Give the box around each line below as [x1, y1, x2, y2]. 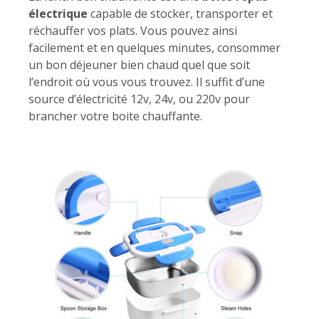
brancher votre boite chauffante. [28, 108, 202, 125]
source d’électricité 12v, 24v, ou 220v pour [28, 91, 250, 108]
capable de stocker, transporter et [88, 6, 273, 22]
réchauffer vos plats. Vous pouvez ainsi [28, 23, 237, 39]
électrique [28, 6, 88, 22]
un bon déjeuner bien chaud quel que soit [28, 57, 250, 73]
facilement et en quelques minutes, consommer [28, 40, 281, 56]
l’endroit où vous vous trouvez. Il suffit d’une [28, 74, 265, 90]
